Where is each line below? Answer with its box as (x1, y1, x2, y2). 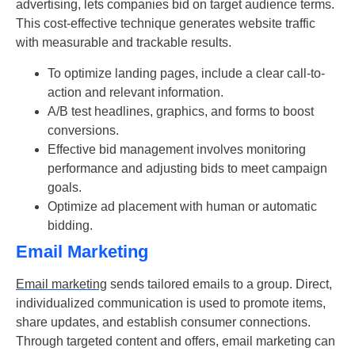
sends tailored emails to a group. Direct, (107, 277, 332, 291)
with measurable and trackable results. (16, 36, 231, 50)
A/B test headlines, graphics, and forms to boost (48, 104, 314, 118)
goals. (48, 180, 82, 194)
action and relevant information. (48, 85, 223, 99)
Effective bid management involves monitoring (48, 142, 306, 156)
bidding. (48, 218, 93, 232)
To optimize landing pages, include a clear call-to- (48, 66, 325, 80)
